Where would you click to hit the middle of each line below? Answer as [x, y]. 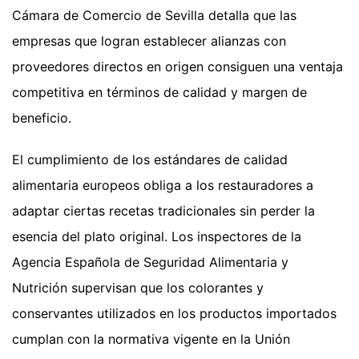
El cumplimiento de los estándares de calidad [150, 159]
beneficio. [42, 117]
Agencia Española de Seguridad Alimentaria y [150, 262]
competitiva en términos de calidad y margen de [159, 92]
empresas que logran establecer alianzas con [149, 40]
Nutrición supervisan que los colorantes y [138, 287]
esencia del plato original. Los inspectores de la [157, 236]
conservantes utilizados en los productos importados [174, 313]
